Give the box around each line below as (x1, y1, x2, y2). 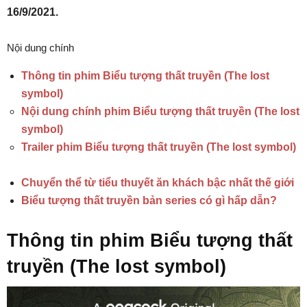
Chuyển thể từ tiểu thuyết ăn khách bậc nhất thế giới (21, 177, 294, 188)
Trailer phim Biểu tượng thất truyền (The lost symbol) (21, 141, 296, 153)
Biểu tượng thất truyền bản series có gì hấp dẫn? (21, 195, 277, 206)
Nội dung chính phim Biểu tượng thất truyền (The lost (21, 106, 299, 117)
